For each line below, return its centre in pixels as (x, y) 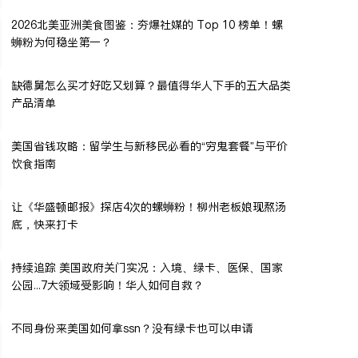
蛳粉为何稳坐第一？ (62, 42)
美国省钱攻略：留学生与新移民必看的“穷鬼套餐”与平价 (149, 146)
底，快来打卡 (45, 225)
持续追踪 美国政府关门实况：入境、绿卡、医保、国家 (147, 268)
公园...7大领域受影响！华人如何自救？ (107, 285)
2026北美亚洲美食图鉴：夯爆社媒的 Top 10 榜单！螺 (147, 25)
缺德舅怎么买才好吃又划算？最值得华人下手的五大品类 (151, 86)
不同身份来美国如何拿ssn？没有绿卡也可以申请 (132, 328)
